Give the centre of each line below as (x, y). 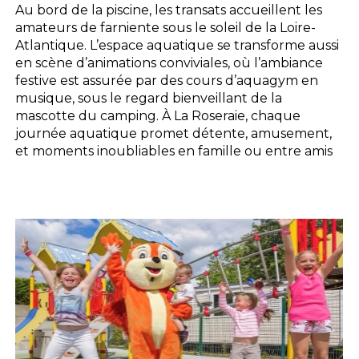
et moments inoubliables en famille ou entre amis (174, 151)
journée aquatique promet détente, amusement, (174, 133)
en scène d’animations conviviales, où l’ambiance (169, 63)
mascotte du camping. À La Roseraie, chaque (158, 115)
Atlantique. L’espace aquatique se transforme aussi (177, 45)
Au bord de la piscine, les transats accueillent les (169, 10)
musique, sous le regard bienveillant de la (149, 98)
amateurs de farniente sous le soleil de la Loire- (166, 27)
